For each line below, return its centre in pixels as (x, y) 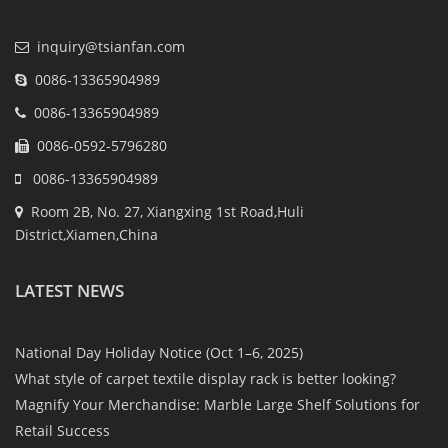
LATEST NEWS (69, 290)
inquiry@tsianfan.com (111, 46)
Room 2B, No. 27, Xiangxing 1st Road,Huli (163, 211)
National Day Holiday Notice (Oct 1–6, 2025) (159, 352)
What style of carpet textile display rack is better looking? (205, 378)
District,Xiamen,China (86, 234)
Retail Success (62, 430)
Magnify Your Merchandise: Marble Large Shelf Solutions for (217, 404)
